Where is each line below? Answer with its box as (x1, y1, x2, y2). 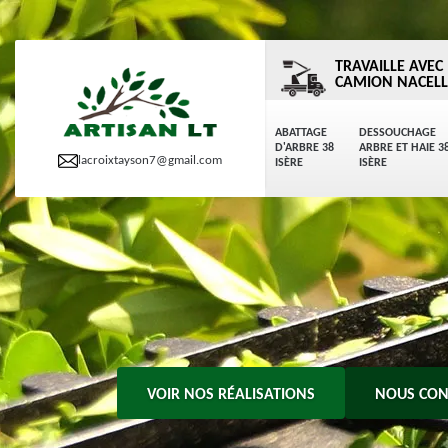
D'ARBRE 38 (275, 142, 334, 154)
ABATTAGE (275, 127, 327, 139)
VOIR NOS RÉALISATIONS (147, 387, 315, 403)
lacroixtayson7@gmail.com (78, 154, 222, 167)
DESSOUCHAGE (359, 127, 436, 139)
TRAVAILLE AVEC (335, 59, 443, 75)
